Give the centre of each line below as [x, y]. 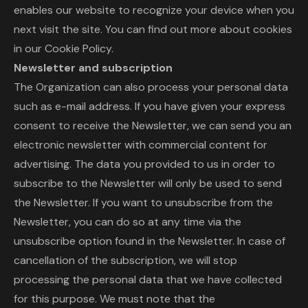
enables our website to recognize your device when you [154, 10]
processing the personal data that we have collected [148, 279]
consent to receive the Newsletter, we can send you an [153, 125]
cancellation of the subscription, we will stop [125, 260]
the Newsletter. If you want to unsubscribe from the [143, 202]
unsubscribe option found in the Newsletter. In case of [150, 241]
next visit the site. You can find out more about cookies [153, 29]
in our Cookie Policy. [64, 48]
